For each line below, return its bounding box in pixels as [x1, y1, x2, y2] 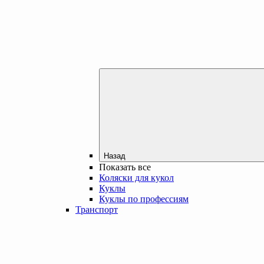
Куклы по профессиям [99, 193, 189, 204]
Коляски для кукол [99, 172, 174, 183]
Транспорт [75, 204, 118, 214]
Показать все [99, 161, 151, 172]
